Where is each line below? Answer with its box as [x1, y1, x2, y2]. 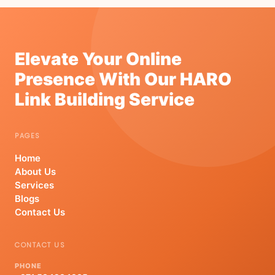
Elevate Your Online [15, 48, 182, 70]
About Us [15, 166, 56, 178]
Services [15, 179, 54, 192]
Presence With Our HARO [15, 69, 231, 90]
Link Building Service [15, 89, 195, 110]
